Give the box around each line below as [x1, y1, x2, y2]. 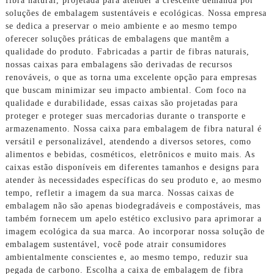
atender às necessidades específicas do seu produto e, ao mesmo [5, 175, 262, 185]
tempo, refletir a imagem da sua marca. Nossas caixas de [5, 188, 234, 198]
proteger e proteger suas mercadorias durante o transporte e [5, 111, 246, 120]
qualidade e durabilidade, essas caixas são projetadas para [5, 98, 238, 108]
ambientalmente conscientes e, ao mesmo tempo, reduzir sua [5, 252, 248, 262]
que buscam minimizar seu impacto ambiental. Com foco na [5, 85, 246, 95]
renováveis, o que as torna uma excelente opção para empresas [5, 72, 257, 82]
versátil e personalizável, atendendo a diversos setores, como [5, 136, 251, 146]
